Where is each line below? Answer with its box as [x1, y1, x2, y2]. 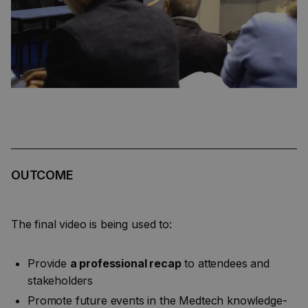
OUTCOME [11, 168, 74, 182]
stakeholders [27, 274, 93, 287]
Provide [27, 256, 70, 270]
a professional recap [69, 256, 181, 270]
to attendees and [181, 256, 269, 270]
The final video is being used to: [11, 217, 172, 231]
